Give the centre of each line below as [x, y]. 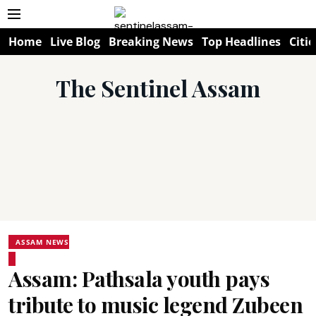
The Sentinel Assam [158, 88]
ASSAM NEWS [42, 242]
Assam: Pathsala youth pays [139, 279]
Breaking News [151, 42]
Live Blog [75, 42]
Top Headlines [241, 42]
